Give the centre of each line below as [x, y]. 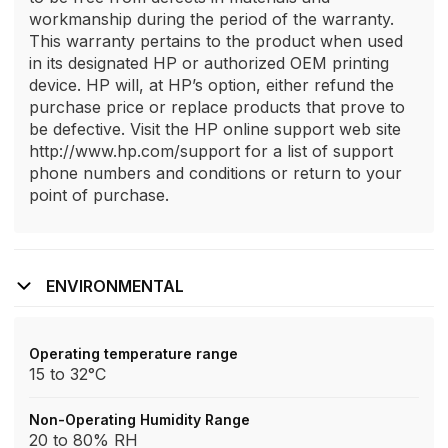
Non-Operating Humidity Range [139, 419]
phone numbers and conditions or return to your [215, 173]
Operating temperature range [133, 353]
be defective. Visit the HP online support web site [215, 129]
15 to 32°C [67, 374]
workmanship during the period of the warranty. [211, 19]
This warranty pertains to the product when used [216, 41]
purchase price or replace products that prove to [217, 107]
